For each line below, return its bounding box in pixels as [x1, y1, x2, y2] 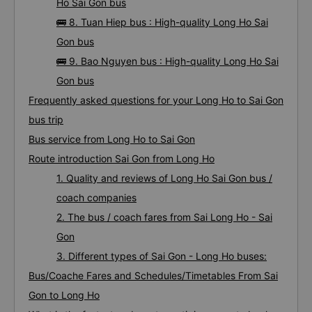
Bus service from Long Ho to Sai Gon [29, 133, 195, 145]
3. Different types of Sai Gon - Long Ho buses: [56, 250, 267, 262]
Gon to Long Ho [29, 289, 100, 301]
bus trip [29, 114, 63, 125]
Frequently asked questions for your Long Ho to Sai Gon [29, 94, 283, 106]
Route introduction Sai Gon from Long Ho [29, 153, 214, 164]
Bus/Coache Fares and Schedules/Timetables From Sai [29, 270, 278, 281]
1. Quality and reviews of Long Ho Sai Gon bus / [56, 172, 272, 184]
